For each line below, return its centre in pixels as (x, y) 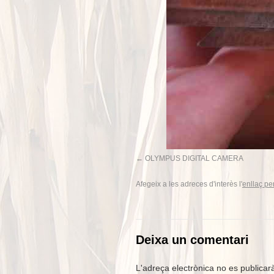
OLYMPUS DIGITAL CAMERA (194, 158)
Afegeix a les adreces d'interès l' (189, 184)
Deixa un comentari (192, 240)
